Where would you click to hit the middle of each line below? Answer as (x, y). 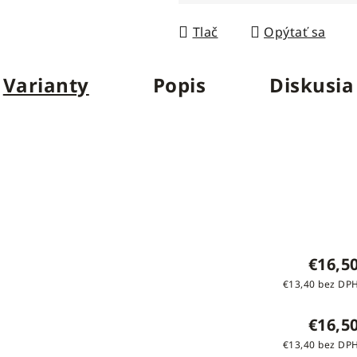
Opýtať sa (295, 31)
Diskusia (312, 84)
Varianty (46, 84)
